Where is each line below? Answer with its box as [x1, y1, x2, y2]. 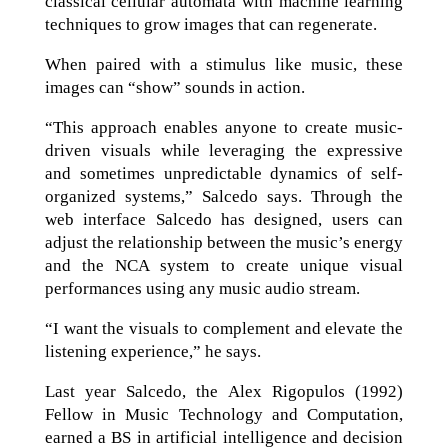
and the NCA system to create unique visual [44, 256, 404, 275]
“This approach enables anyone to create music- [44, 118, 404, 137]
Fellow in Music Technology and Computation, [44, 405, 404, 424]
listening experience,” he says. [44, 342, 261, 361]
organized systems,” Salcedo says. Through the [44, 187, 404, 206]
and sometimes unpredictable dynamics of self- [44, 164, 404, 183]
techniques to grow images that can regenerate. [44, 15, 377, 34]
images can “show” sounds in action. [44, 78, 305, 97]
